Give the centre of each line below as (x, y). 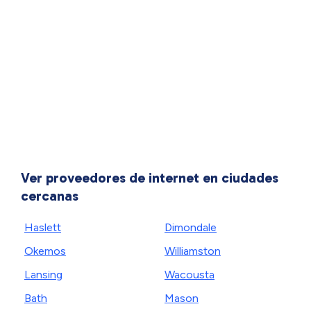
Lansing (43, 275)
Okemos (45, 251)
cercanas (50, 196)
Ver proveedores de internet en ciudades (150, 178)
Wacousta (190, 275)
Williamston (193, 251)
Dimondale (191, 227)
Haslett (43, 227)
